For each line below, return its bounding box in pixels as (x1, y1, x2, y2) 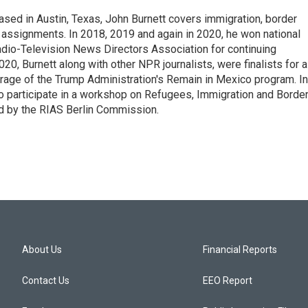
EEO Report (203, 275, 253, 286)
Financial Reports (203, 244, 278, 255)
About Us (22, 244, 62, 255)
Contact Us (22, 275, 69, 286)
